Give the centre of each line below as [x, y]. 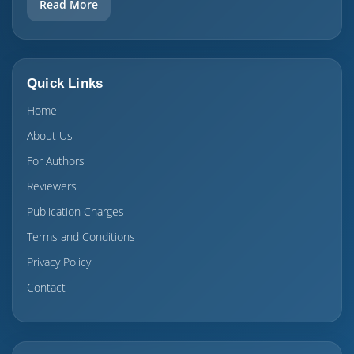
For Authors [56, 161]
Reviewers [52, 186]
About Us [50, 136]
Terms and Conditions [81, 237]
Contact [46, 287]
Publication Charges [75, 211]
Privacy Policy [59, 262]
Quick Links [65, 83]
